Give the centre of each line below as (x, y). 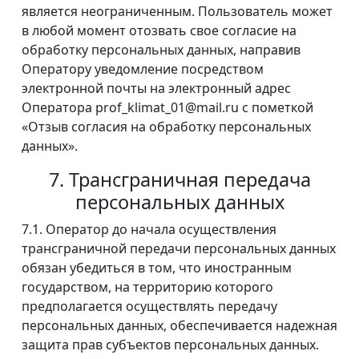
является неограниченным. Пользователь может (177, 12)
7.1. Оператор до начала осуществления (149, 230)
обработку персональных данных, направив (161, 50)
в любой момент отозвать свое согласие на (159, 31)
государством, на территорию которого (147, 287)
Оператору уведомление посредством (143, 69)
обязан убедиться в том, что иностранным (157, 268)
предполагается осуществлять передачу (149, 307)
